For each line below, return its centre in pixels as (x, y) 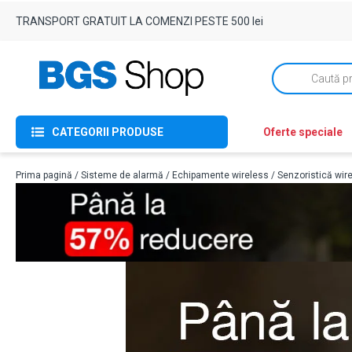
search (286, 85)
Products (290, 74)
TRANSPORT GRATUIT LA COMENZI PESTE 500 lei (139, 21)
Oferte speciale (303, 132)
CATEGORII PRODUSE (108, 132)
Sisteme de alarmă (122, 175)
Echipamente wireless (220, 175)
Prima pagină (44, 175)
